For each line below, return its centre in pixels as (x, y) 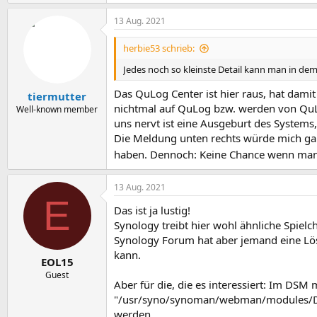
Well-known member (57, 109)
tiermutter (57, 96)
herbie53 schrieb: (159, 48)
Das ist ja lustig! (152, 210)
